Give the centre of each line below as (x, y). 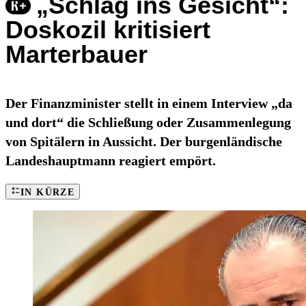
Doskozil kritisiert (108, 30)
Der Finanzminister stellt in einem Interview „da (149, 103)
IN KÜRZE (48, 193)
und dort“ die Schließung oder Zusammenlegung (148, 123)
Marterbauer (76, 55)
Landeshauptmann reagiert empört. (111, 161)
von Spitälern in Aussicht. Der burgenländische (144, 142)
